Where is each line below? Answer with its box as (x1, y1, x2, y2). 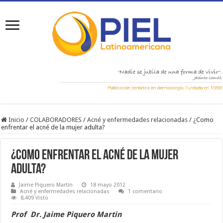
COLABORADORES (30, 116, 82, 124)
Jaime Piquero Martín (19, 182, 73, 189)
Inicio (7, 116, 25, 124)
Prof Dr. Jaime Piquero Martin (11, 210, 122, 220)
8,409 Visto (20, 195, 49, 202)
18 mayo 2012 (90, 182, 126, 189)
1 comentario (128, 188, 163, 195)
